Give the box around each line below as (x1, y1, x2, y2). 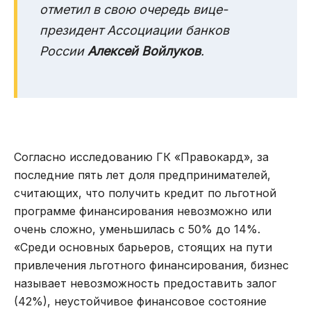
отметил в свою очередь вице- (40, 2, 228, 17)
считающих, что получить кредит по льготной (14, 186, 276, 201)
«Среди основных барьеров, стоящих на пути (14, 240, 272, 255)
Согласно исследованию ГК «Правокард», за (14, 150, 269, 165)
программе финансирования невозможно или (14, 204, 271, 219)
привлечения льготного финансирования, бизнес (14, 258, 289, 273)
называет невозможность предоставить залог (14, 276, 276, 291)
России (40, 44, 87, 59)
